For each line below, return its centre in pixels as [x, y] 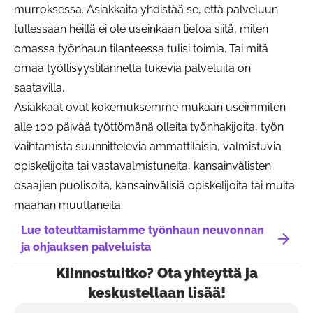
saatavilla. [39, 87]
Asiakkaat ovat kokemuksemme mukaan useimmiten [150, 107]
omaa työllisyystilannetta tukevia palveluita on [132, 68]
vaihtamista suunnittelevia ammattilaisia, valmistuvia [148, 146]
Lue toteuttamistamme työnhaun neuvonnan [143, 230]
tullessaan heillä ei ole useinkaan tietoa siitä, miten [141, 29]
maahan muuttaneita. [68, 205]
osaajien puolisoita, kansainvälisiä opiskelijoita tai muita [154, 185]
